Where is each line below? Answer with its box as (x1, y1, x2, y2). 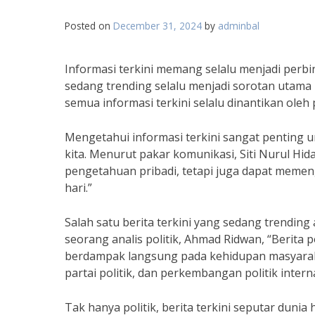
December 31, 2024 (113, 19, 202, 32)
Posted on (65, 19, 113, 32)
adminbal (218, 19, 259, 32)
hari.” (65, 180, 92, 195)
